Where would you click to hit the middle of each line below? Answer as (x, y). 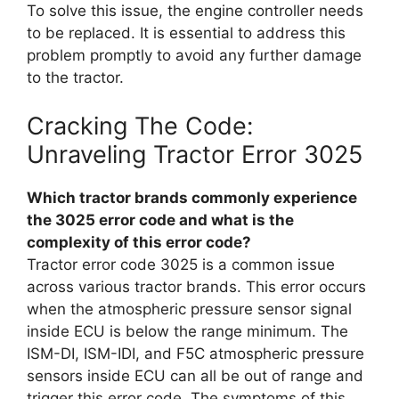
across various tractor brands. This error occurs (196, 286)
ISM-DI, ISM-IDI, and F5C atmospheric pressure (195, 353)
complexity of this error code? (139, 242)
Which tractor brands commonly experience (192, 197)
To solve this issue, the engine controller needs (195, 11)
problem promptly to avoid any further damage (194, 55)
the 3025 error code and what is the (160, 220)
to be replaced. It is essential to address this (186, 33)
